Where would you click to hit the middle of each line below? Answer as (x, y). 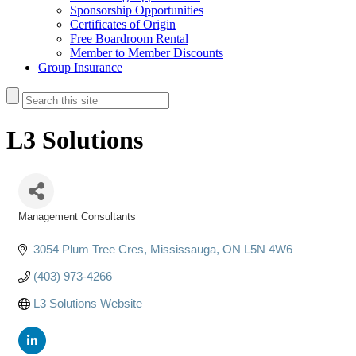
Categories (43, 227)
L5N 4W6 (268, 249)
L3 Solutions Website (87, 303)
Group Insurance (80, 67)
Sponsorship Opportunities (137, 10)
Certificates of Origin (123, 24)
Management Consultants (77, 216)
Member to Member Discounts (147, 53)
